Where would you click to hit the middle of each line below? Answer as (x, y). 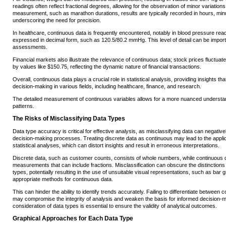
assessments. (30, 47)
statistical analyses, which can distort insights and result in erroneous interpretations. (116, 146)
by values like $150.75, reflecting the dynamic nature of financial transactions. (107, 67)
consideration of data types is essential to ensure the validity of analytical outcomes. (115, 206)
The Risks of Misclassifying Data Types (69, 119)
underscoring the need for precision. (57, 20)
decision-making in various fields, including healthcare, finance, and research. (107, 87)
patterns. (23, 106)
